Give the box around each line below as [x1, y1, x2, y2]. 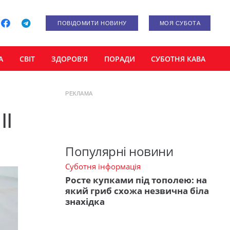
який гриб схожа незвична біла [65, 184, 209, 197]
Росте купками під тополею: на [65, 174, 207, 186]
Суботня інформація [65, 161, 141, 172]
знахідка [65, 195, 105, 207]
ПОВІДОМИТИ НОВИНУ [57, 20, 127, 26]
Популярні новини [65, 143, 174, 160]
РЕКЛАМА [65, 90, 93, 97]
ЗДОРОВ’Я [51, 53, 88, 64]
